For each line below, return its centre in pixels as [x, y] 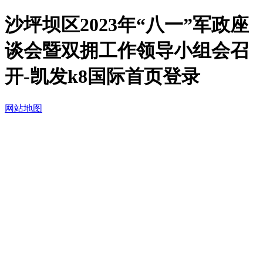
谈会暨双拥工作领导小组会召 [127, 51]
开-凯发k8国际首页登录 [102, 77]
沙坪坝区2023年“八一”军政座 [127, 25]
